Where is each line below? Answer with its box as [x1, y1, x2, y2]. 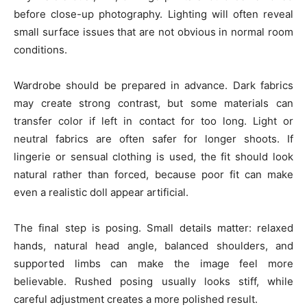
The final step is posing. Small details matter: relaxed [14, 221, 293, 234]
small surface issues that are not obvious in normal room [14, 25, 293, 38]
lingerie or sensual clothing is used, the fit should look [14, 150, 293, 163]
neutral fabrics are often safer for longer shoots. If [14, 132, 293, 145]
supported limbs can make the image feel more [14, 257, 293, 270]
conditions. [14, 43, 67, 56]
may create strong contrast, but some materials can [14, 97, 293, 110]
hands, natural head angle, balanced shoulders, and [14, 239, 293, 252]
